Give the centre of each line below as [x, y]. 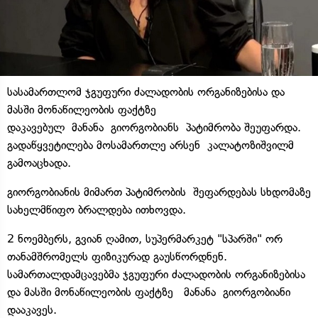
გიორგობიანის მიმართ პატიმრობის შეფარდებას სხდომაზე [159, 192]
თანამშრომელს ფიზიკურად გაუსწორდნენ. [117, 256]
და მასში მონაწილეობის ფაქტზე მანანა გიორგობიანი [149, 292]
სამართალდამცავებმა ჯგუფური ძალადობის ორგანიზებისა [156, 274]
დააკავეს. [32, 309]
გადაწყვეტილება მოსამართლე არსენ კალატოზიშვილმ [150, 145]
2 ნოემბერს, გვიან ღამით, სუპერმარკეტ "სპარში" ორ [145, 238]
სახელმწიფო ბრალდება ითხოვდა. [100, 209]
